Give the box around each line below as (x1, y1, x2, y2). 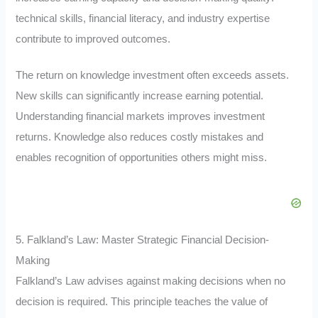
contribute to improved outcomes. (16, 33, 171, 45)
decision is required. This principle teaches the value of (16, 295, 268, 307)
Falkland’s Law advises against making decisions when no (16, 275, 286, 287)
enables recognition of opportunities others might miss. (16, 151, 268, 163)
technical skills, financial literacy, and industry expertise (16, 13, 270, 25)
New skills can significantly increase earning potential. (16, 89, 264, 102)
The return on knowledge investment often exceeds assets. (16, 69, 290, 81)
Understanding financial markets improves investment (16, 110, 265, 122)
